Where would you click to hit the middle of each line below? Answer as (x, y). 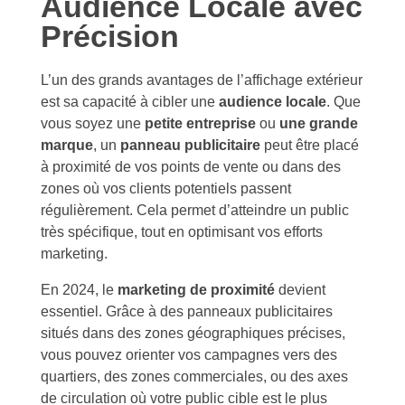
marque (67, 145)
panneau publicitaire (190, 145)
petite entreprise (200, 123)
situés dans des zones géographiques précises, (193, 333)
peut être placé (310, 145)
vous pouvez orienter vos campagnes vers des (189, 354)
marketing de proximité (196, 289)
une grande (319, 123)
